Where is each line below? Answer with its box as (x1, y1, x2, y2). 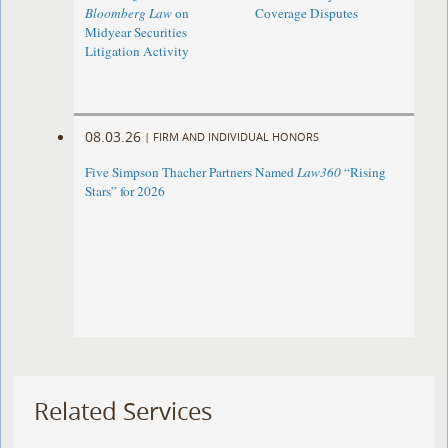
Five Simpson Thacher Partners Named (85, 163, 298, 182)
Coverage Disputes (254, 4, 358, 23)
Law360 (297, 163, 342, 182)
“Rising (341, 163, 387, 182)
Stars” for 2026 (85, 182, 166, 201)
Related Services (34, 395, 213, 428)
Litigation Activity (85, 42, 190, 61)
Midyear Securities (85, 23, 188, 42)
